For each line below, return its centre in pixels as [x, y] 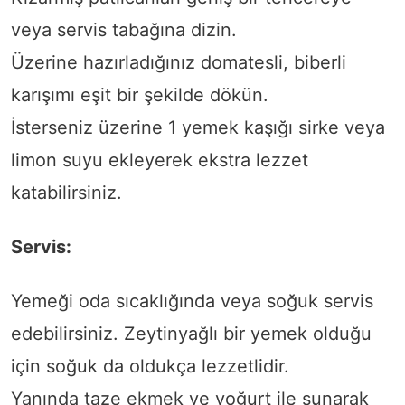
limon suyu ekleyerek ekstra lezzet [160, 160]
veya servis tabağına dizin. [124, 30]
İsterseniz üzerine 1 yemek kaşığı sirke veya [198, 128]
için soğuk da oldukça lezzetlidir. [150, 367]
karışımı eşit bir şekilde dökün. [140, 95]
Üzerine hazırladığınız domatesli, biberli [179, 63]
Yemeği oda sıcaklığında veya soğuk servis [192, 301]
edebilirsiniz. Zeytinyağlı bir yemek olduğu [191, 334]
